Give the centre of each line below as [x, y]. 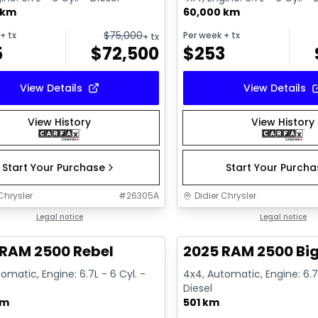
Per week [203, 35]
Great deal [217, 218]
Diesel [198, 289]
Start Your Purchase [54, 168]
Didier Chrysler [226, 196]
